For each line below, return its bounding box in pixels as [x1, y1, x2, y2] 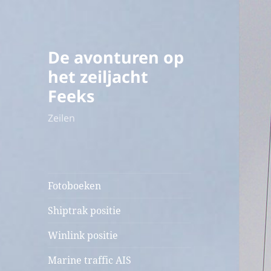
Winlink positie [48, 229, 119, 243]
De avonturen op [48, 46, 184, 69]
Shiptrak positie [48, 204, 122, 218]
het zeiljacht [48, 65, 149, 88]
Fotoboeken [48, 179, 102, 193]
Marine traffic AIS [48, 253, 132, 267]
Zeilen [48, 111, 76, 125]
